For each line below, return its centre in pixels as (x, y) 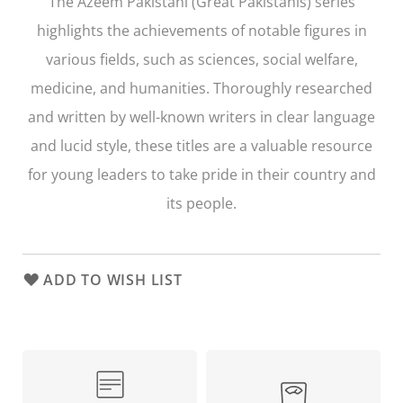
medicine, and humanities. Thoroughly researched (201, 88)
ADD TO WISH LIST (113, 279)
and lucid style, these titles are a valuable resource (201, 145)
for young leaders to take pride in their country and (201, 174)
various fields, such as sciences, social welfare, (201, 59)
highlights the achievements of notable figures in (201, 30)
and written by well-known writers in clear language (201, 116)
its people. (201, 203)
